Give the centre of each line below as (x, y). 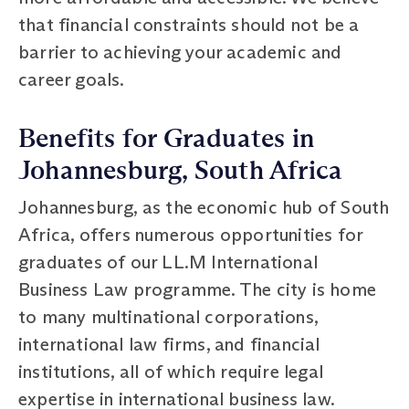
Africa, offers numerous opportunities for (191, 234)
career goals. (72, 79)
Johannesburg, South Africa (181, 170)
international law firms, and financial (169, 344)
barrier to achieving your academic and (180, 52)
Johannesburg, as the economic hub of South (204, 207)
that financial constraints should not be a (189, 24)
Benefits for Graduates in (167, 138)
